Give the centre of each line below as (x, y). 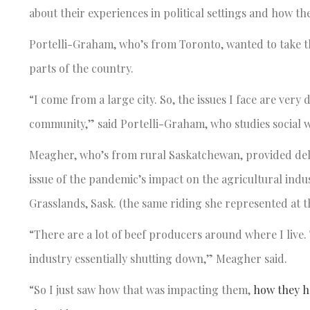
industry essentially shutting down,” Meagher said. (159, 258)
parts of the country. (83, 68)
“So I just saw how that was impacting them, (141, 289)
